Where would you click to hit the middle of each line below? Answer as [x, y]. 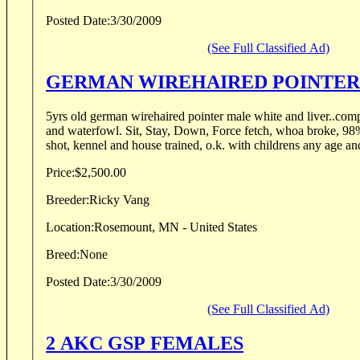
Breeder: [67, 200]
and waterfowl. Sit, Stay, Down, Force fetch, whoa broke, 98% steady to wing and [86, 131]
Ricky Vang [119, 200]
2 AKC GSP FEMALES [145, 344]
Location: [70, 227]
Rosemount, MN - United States [176, 227]
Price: [60, 173]
